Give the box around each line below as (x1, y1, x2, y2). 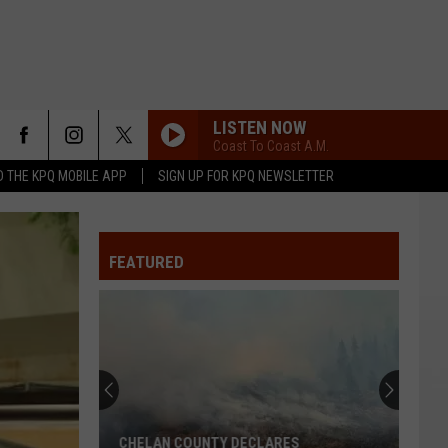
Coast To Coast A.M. (213, 137, 329, 154)
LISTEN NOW (213, 116, 306, 138)
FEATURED (109, 252, 184, 272)
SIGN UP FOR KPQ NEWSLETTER (158, 168, 334, 184)
